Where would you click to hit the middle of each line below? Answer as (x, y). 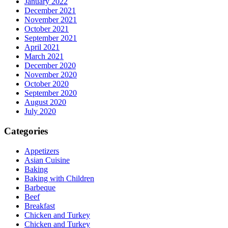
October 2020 (47, 84)
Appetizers (42, 151)
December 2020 (50, 66)
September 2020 (51, 93)
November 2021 (51, 20)
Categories (26, 131)
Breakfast (40, 206)
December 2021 (50, 11)
